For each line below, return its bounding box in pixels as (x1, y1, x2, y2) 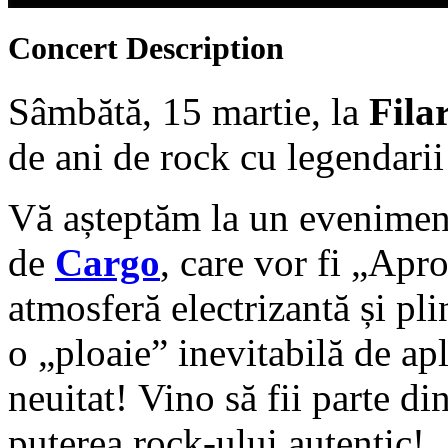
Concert (8, 30, 126, 67)
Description (126, 30, 284, 67)
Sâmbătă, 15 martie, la (8, 90, 369, 134)
